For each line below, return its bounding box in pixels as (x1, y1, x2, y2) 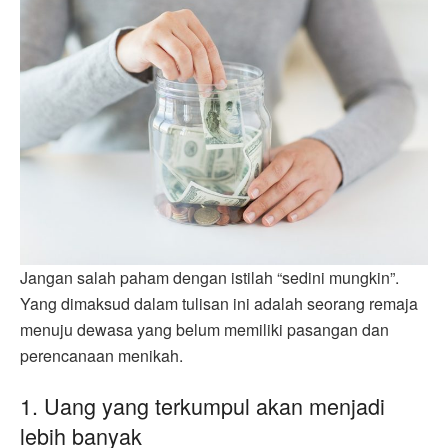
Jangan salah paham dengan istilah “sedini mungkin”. (20, 266, 399, 290)
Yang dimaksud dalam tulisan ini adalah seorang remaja (20, 292, 418, 316)
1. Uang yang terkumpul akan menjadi (20, 389, 385, 421)
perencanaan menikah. (20, 344, 183, 368)
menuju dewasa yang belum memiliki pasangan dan (20, 318, 389, 342)
